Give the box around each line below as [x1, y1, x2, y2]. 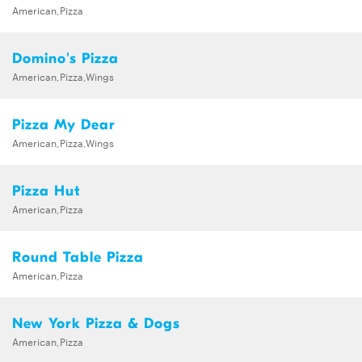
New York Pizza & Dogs [12, 315, 180, 333]
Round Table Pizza [12, 249, 144, 267]
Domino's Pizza [12, 50, 119, 68]
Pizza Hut [12, 183, 81, 200]
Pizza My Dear [12, 116, 116, 134]
